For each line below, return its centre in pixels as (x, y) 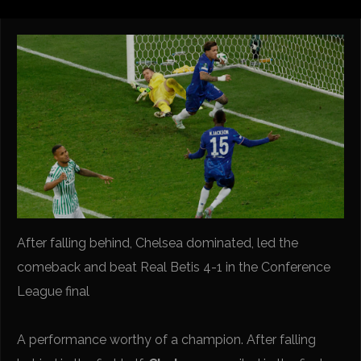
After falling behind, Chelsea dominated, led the (158, 243)
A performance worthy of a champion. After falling (167, 339)
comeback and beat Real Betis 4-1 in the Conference (174, 267)
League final (54, 291)
